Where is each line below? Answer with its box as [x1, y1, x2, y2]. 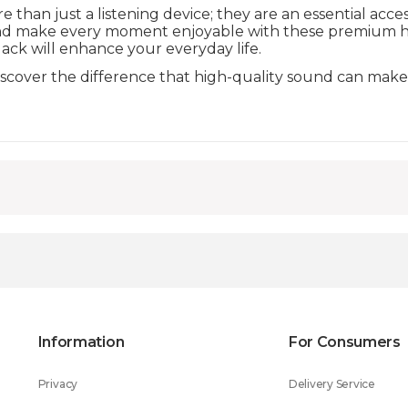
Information [37, 333, 125, 351]
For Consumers [288, 333, 401, 351]
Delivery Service [288, 377, 375, 391]
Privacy [37, 377, 78, 391]
